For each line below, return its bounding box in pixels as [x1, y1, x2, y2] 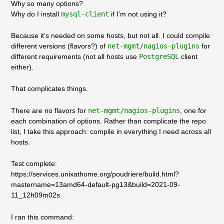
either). [10, 62, 33, 71]
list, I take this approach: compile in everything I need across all [10, 127, 211, 135]
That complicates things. [10, 84, 88, 93]
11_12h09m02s [10, 191, 60, 199]
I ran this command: [10, 212, 74, 221]
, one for [179, 106, 206, 114]
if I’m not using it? [108, 9, 166, 18]
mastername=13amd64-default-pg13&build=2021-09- [10, 180, 180, 189]
